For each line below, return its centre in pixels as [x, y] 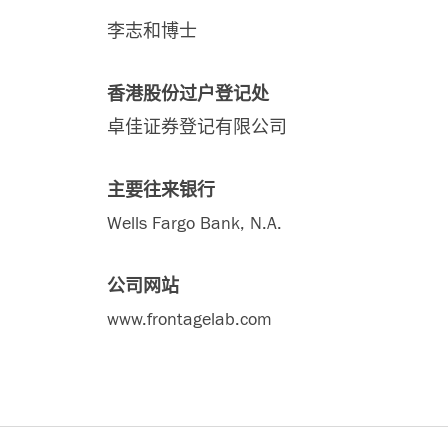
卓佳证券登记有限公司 [197, 127]
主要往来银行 [161, 190]
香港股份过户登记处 [188, 94]
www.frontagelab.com [189, 319]
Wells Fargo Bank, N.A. [194, 223]
